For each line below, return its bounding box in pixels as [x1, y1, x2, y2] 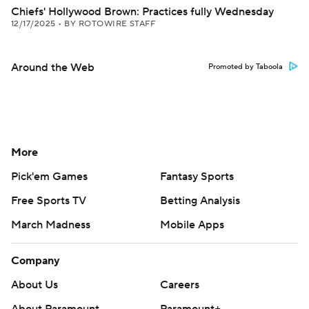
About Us [11, 278, 58, 292]
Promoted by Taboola [208, 62, 283, 72]
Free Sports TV [11, 194, 86, 208]
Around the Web [11, 61, 94, 74]
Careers [160, 278, 199, 292]
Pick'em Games [11, 170, 88, 183]
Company [11, 254, 60, 268]
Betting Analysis [160, 194, 240, 208]
